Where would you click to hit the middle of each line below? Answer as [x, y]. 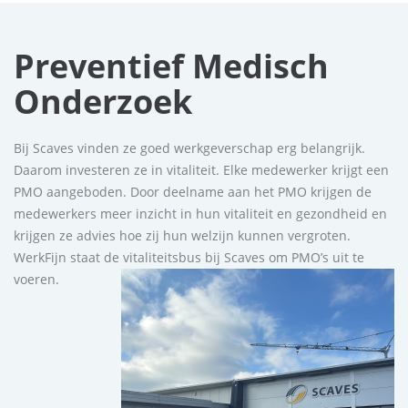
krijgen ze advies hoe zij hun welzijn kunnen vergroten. [182, 235]
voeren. [36, 279]
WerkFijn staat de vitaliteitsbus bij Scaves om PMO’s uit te [189, 257]
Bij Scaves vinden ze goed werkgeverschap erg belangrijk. [189, 148]
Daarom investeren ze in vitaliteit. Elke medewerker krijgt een [201, 169]
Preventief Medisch [171, 66]
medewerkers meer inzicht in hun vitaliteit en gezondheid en [200, 213]
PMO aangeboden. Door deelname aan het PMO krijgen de [193, 191]
